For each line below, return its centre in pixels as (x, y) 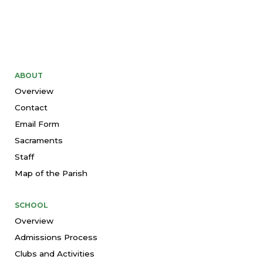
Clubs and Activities (55, 253)
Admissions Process (56, 237)
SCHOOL (31, 205)
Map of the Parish (51, 173)
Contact (31, 107)
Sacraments (39, 140)
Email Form (37, 124)
